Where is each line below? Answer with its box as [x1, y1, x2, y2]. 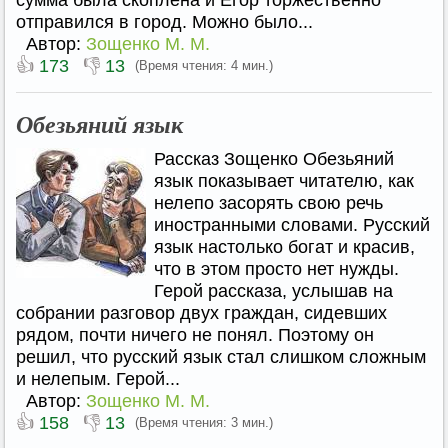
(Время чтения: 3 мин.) [135, 415, 273, 430]
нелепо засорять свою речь [154, 193, 383, 213]
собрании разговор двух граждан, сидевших [16, 303, 387, 323]
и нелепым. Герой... [16, 369, 180, 389]
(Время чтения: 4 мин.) [135, 58, 273, 73]
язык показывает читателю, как [154, 171, 414, 191]
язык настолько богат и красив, [154, 237, 415, 257]
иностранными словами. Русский [154, 215, 430, 235]
